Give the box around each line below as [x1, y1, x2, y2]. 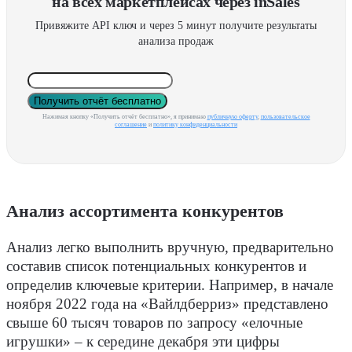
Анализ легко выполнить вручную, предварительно [6, 239, 334, 255]
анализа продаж [138, 35, 214, 48]
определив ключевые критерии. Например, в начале [6, 277, 333, 293]
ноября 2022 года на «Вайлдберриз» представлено [6, 295, 328, 312]
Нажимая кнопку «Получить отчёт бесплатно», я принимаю [42, 113, 207, 121]
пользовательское [260, 113, 310, 121]
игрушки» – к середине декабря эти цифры [6, 333, 280, 350]
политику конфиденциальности [153, 121, 237, 129]
